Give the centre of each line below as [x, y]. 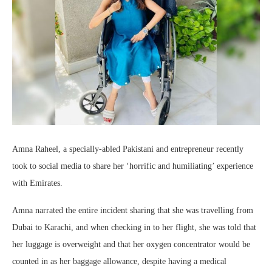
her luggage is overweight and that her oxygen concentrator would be [131, 244]
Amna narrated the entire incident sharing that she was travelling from [133, 210]
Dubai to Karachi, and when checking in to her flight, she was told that [134, 227]
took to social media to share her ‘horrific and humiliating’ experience [133, 166]
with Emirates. [37, 183]
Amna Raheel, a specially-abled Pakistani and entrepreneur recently [128, 149]
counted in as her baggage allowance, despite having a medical [119, 261]
